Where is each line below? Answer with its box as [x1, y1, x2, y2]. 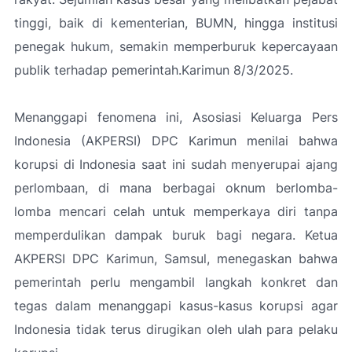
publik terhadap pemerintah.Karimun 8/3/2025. [14, 61, 293, 78]
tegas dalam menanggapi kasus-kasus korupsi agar [14, 297, 338, 313]
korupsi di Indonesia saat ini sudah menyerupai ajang [14, 156, 338, 172]
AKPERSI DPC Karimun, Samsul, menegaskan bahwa [14, 250, 338, 266]
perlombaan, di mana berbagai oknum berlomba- [14, 179, 338, 196]
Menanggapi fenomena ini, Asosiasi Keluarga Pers [14, 108, 338, 125]
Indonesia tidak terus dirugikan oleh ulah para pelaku [14, 321, 338, 337]
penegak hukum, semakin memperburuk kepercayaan [14, 38, 338, 54]
